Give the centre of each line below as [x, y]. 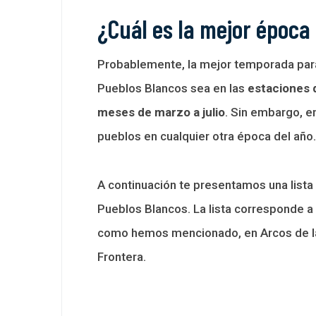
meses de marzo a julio [161, 112]
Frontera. [122, 256]
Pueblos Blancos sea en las [172, 88]
